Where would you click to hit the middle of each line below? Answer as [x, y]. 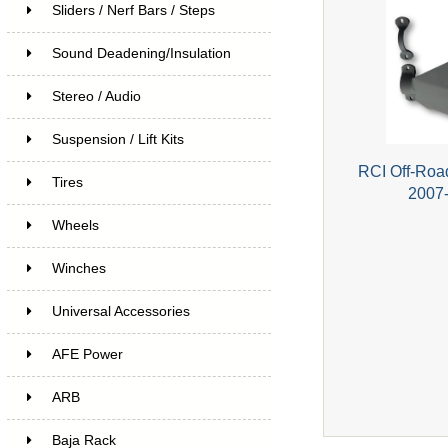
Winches [78, 268]
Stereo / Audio [96, 96]
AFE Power [87, 354]
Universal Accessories [120, 311]
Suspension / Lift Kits [117, 139]
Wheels [75, 225]
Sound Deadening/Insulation [141, 53]
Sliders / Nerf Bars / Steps [133, 10]
